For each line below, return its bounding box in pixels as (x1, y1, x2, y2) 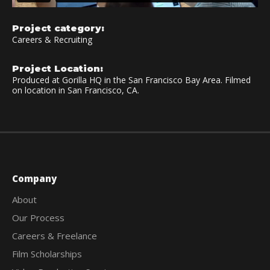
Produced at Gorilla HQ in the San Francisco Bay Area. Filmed (12, 74, 251, 86)
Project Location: (12, 62, 103, 74)
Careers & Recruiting (12, 33, 92, 45)
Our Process (12, 211, 64, 224)
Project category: (12, 22, 104, 34)
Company (12, 172, 57, 184)
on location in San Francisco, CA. (12, 84, 139, 96)
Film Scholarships (12, 247, 82, 260)
